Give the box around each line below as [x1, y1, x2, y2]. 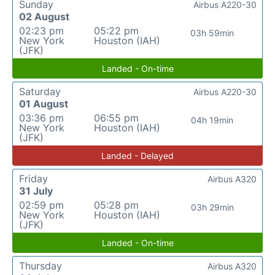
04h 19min [191, 115, 234, 125]
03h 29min [190, 202, 234, 212]
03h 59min [190, 28, 234, 38]
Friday [19, 172, 48, 185]
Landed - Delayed [101, 150, 174, 161]
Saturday [19, 85, 61, 98]
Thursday [19, 260, 62, 272]
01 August [19, 98, 68, 110]
